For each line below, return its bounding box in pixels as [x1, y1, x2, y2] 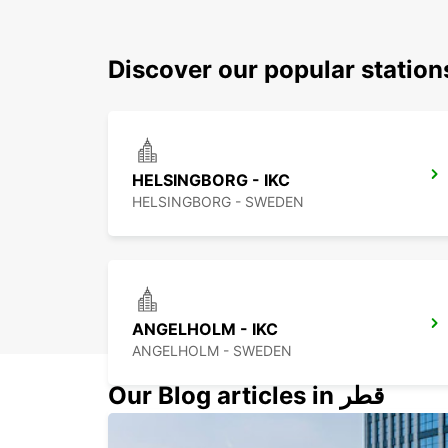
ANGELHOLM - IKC [132, 319, 278, 340]
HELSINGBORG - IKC [132, 170, 290, 191]
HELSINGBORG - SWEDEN [132, 193, 304, 211]
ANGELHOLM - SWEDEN [132, 342, 292, 360]
